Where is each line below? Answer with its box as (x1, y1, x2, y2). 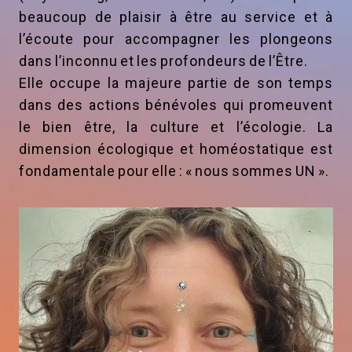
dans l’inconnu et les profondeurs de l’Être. (19, 53, 308, 70)
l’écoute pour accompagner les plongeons (19, 31, 333, 48)
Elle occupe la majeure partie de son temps (19, 75, 333, 92)
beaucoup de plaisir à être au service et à (19, 9, 333, 26)
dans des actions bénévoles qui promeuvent (19, 97, 333, 114)
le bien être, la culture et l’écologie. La (19, 119, 333, 136)
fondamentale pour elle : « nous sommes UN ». (19, 163, 329, 180)
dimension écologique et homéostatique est (19, 141, 333, 158)
